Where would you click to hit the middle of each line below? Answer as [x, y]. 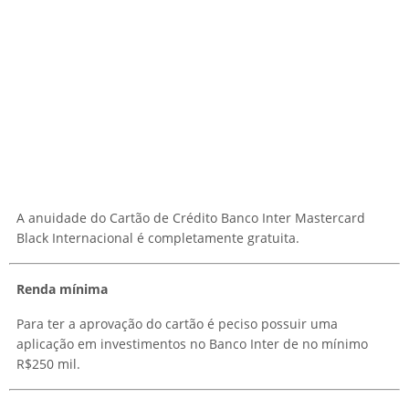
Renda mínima [62, 289]
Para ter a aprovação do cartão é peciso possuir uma [177, 324]
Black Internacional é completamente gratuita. [158, 238]
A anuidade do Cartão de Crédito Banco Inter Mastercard [191, 218]
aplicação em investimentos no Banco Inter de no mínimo [192, 344]
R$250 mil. [48, 364]
